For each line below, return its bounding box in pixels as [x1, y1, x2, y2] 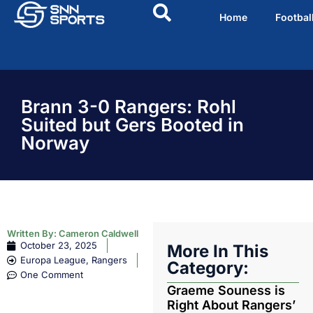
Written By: [7, 228, 59, 239]
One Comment [20, 269, 83, 280]
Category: [166, 258, 249, 278]
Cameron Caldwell [59, 228, 138, 239]
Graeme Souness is [166, 283, 285, 298]
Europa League [20, 254, 86, 265]
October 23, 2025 [20, 240, 97, 251]
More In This [166, 241, 268, 261]
